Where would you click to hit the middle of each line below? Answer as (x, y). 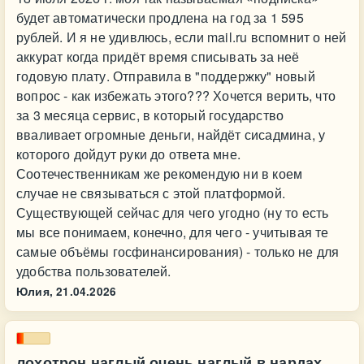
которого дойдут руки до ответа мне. (128, 154)
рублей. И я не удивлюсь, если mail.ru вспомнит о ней (182, 37)
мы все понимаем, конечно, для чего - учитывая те (173, 232)
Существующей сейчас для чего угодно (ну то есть (173, 212)
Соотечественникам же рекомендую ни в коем (160, 173)
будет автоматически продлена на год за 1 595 (160, 17)
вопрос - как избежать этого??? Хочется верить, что (176, 95)
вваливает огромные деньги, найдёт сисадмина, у (171, 134)
